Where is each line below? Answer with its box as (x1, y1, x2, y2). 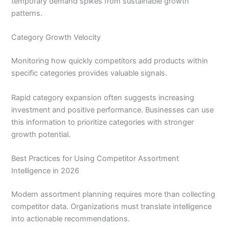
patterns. (11, 9, 43, 18)
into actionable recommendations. (11, 214, 130, 223)
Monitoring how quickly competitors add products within (11, 56, 209, 66)
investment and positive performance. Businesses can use (11, 105, 214, 114)
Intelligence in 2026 (11, 166, 80, 175)
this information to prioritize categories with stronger (11, 117, 194, 127)
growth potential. (11, 129, 71, 139)
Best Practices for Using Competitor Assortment (11, 154, 179, 163)
